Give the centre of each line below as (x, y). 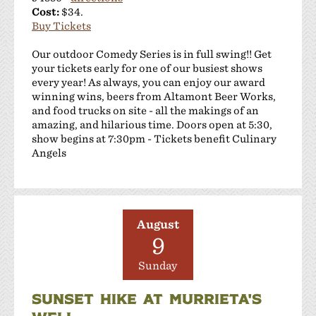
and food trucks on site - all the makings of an (145, 110)
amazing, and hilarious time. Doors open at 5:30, (152, 124)
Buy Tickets (61, 25)
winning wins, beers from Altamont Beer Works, (154, 96)
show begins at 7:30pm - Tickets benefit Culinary (154, 138)
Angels (49, 152)
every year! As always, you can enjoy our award (148, 82)
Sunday (158, 266)
